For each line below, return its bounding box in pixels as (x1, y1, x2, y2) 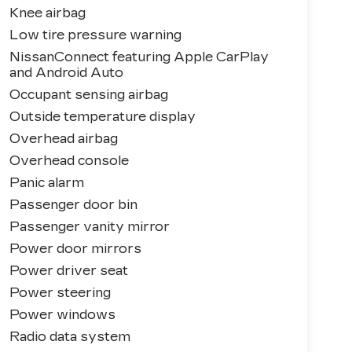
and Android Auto (9, 65, 123, 81)
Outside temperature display (9, 109, 196, 125)
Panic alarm (9, 175, 84, 191)
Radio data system (9, 329, 130, 345)
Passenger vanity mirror (9, 219, 170, 235)
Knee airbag (9, 5, 86, 21)
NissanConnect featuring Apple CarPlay (9, 49, 269, 65)
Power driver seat (9, 263, 128, 279)
